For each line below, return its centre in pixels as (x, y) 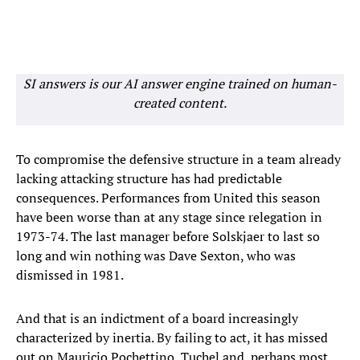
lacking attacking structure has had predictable (149, 179)
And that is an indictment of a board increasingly (157, 319)
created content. (180, 103)
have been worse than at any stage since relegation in (169, 217)
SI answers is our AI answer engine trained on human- (180, 84)
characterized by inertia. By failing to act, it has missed (172, 338)
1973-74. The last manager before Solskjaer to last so (168, 237)
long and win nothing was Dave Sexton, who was (156, 256)
